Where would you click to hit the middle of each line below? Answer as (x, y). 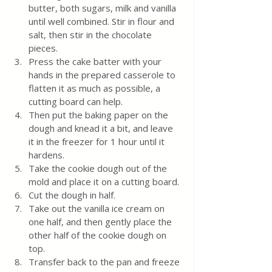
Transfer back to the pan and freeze (105, 262)
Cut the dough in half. (72, 195)
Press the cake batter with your (96, 61)
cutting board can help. (76, 101)
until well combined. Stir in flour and (103, 21)
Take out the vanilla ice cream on (98, 208)
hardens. (46, 155)
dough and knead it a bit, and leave (102, 128)
